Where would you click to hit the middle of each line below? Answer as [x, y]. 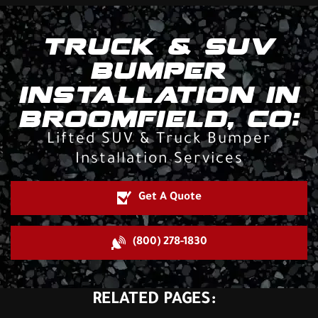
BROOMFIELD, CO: [159, 118]
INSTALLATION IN [159, 94]
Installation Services [159, 160]
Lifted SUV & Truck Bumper [159, 140]
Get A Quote [170, 197]
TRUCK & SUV [159, 45]
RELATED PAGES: [154, 300]
